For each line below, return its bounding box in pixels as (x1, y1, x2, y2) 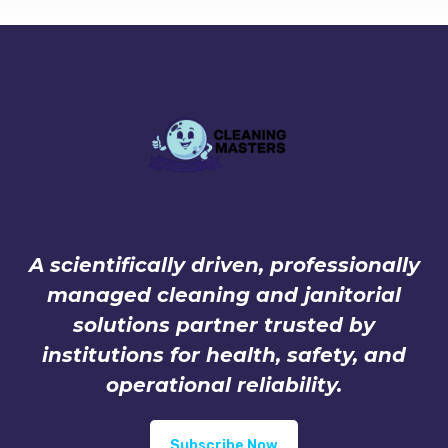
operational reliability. (106, 373, 342, 398)
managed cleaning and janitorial (47, 283, 401, 308)
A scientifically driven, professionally (28, 253, 420, 278)
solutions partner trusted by (73, 313, 375, 338)
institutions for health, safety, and (42, 343, 406, 368)
